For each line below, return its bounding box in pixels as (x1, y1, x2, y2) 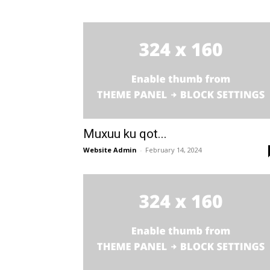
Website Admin (83, 145, 137, 155)
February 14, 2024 (145, 145, 202, 155)
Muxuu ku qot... (83, 127, 167, 142)
